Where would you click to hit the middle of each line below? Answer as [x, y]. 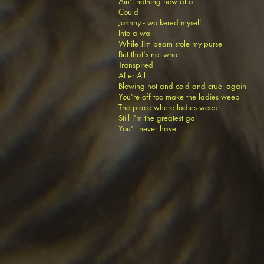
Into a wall [137, 33]
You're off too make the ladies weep [180, 97]
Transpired [137, 65]
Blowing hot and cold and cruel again [182, 86]
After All [132, 75]
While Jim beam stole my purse [171, 44]
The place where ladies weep [168, 107]
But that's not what [150, 54]
